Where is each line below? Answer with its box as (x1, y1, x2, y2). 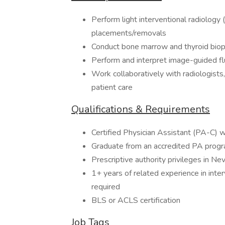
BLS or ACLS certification (91, 195, 180, 206)
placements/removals (91, 28, 166, 39)
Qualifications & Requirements (71, 102, 210, 116)
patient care (91, 82, 133, 93)
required (91, 181, 120, 192)
